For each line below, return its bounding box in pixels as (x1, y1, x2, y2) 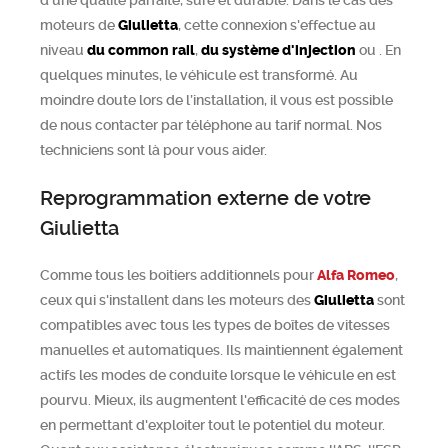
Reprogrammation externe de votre (40, 186, 371, 210)
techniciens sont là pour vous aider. (40, 142, 267, 158)
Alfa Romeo (317, 267, 395, 284)
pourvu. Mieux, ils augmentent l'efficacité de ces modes (40, 392, 400, 408)
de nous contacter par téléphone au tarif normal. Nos (40, 117, 382, 133)
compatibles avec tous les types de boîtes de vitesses (40, 317, 390, 333)
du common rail (87, 42, 195, 59)
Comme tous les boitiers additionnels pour (40, 267, 317, 283)
